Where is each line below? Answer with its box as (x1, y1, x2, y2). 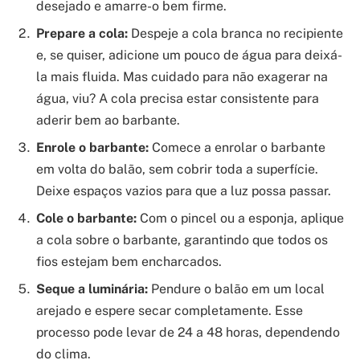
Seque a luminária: (36, 280, 148, 297)
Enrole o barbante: (36, 139, 149, 155)
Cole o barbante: (36, 210, 137, 226)
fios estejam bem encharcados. (36, 253, 222, 269)
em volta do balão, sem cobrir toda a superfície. (36, 161, 318, 177)
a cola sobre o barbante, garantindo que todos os (36, 231, 328, 247)
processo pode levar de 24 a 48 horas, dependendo (36, 324, 340, 340)
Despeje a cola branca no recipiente (128, 25, 343, 41)
